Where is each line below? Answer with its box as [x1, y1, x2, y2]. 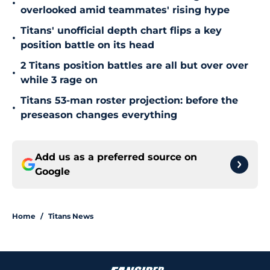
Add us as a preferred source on [35, 151, 197, 163]
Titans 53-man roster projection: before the [20, 95, 238, 107]
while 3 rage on [20, 74, 98, 86]
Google [35, 166, 70, 178]
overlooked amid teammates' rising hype [20, 4, 230, 16]
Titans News [48, 212, 93, 221]
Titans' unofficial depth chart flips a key [20, 25, 222, 37]
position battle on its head [20, 39, 154, 51]
